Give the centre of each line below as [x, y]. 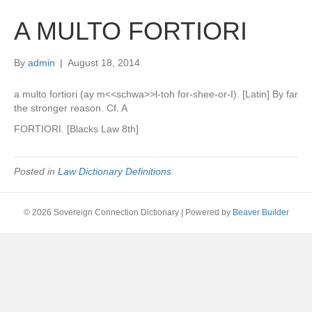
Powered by [209, 212]
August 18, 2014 [104, 63]
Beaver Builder [260, 212]
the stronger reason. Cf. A [71, 108]
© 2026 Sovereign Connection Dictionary [101, 212]
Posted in [36, 171]
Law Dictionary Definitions [115, 171]
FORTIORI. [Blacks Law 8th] [76, 129]
